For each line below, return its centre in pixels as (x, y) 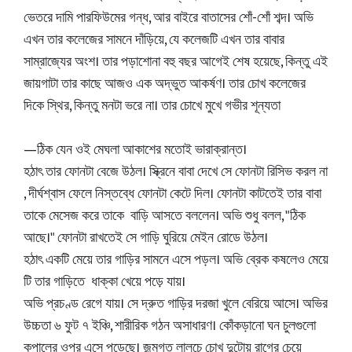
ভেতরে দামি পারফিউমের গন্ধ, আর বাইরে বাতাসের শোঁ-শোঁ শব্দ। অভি (169, 18)
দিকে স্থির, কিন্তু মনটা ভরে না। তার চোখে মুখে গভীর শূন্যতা (152, 106)
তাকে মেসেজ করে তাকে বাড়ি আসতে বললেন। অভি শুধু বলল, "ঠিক (165, 216)
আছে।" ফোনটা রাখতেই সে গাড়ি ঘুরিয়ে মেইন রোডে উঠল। (146, 238)
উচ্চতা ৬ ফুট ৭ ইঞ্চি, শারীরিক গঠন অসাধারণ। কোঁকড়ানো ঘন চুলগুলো (170, 326)
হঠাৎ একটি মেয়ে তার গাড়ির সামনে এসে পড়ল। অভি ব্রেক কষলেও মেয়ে (176, 260)
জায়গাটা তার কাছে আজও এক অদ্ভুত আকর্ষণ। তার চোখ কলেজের (165, 84)
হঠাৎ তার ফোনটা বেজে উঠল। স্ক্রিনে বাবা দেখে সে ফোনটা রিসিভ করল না (176, 172)
